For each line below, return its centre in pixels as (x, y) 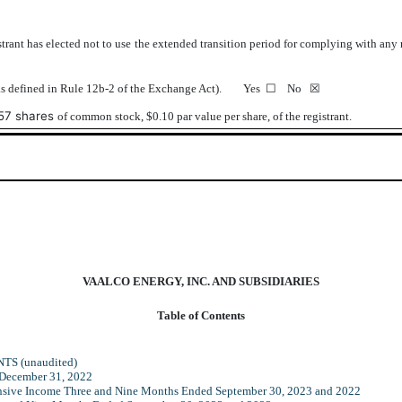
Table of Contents (201, 315)
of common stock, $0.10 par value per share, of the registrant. (206, 117)
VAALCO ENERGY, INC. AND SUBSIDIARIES (201, 281)
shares (35, 116)
